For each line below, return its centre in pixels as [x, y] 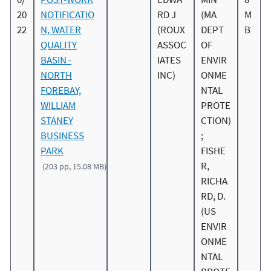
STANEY [57, 121]
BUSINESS [62, 136]
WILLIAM [58, 106]
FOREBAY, [61, 90]
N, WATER [61, 30]
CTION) [216, 121]
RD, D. [213, 196]
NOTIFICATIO [67, 15]
